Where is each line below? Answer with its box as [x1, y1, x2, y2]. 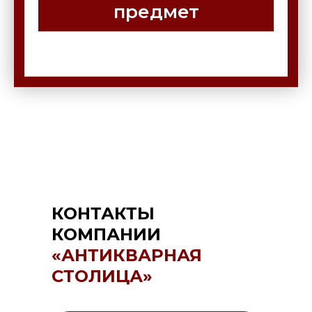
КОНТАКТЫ [52, 203, 155, 224]
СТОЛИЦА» [52, 266, 153, 287]
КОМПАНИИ [52, 224, 161, 245]
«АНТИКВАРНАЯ [52, 245, 202, 266]
